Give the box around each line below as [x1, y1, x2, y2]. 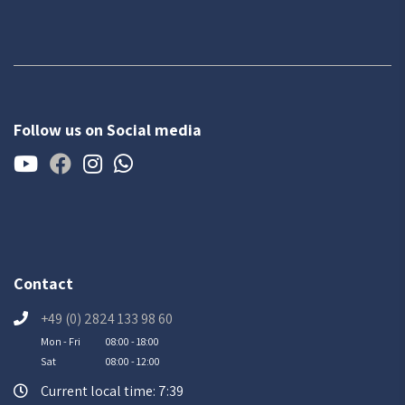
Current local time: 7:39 [41, 381, 184, 400]
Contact [14, 273, 73, 294]
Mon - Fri [41, 334, 80, 348]
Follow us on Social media [14, 119, 202, 140]
